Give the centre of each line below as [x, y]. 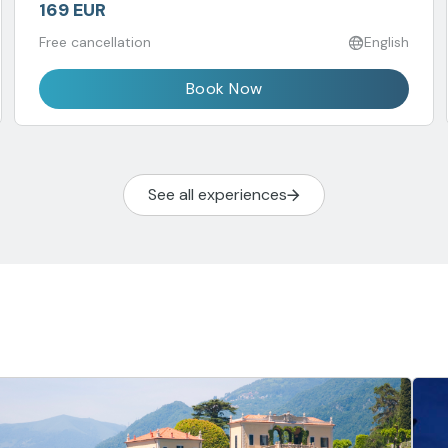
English [386, 42]
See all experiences [217, 194]
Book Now [224, 88]
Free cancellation [95, 42]
